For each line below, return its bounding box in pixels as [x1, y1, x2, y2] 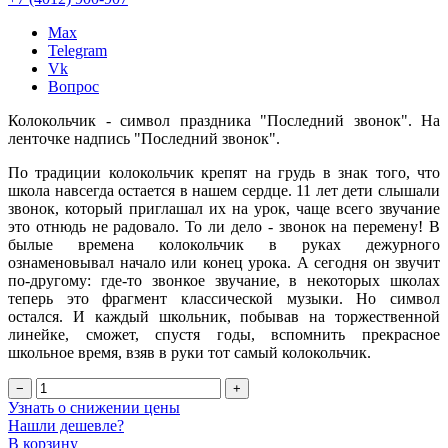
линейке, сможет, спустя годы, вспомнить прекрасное [8, 325, 440, 343]
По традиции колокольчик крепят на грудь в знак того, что [8, 163, 440, 181]
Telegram [48, 41, 107, 59]
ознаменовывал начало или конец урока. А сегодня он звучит [8, 253, 440, 271]
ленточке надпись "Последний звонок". [8, 129, 280, 147]
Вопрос [48, 77, 99, 95]
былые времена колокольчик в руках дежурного [8, 235, 440, 253]
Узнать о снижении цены [8, 398, 180, 416]
